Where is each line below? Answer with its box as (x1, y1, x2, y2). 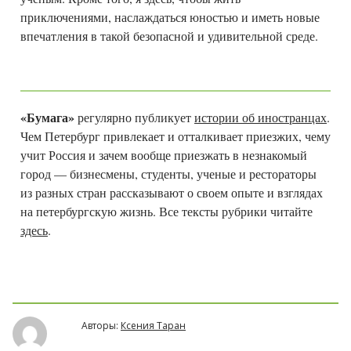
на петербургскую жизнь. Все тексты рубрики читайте (20, 202, 313, 219)
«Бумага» (20, 107, 74, 126)
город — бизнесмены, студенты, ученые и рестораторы (20, 165, 317, 182)
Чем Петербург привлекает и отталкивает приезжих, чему (20, 127, 331, 144)
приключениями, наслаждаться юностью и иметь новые (20, 8, 320, 25)
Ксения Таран (121, 318, 186, 332)
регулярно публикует (74, 108, 194, 125)
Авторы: (81, 318, 121, 332)
